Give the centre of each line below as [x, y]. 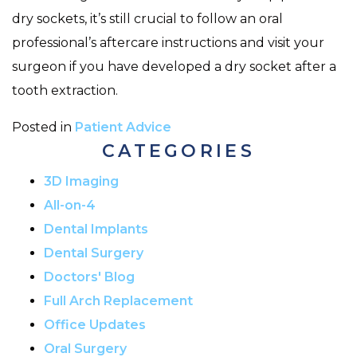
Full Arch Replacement [118, 300]
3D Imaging [81, 181]
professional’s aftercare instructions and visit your [168, 42]
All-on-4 [70, 205]
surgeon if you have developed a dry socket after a [174, 66]
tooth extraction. [65, 90]
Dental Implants [96, 229]
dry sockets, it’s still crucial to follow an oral [147, 18]
